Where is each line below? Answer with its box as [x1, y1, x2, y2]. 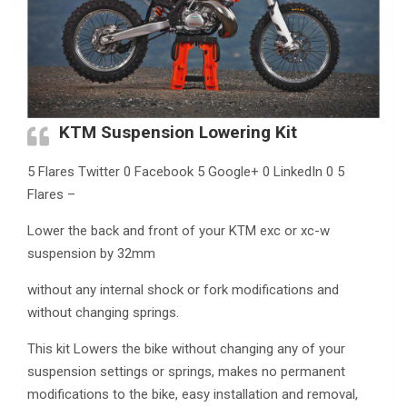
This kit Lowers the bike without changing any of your [27, 340, 345, 357]
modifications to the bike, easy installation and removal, [27, 385, 358, 402]
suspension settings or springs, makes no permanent [27, 362, 345, 380]
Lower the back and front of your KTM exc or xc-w [27, 222, 330, 239]
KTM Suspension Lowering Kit [59, 121, 297, 143]
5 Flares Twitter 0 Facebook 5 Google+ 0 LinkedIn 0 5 [27, 163, 344, 180]
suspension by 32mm [27, 244, 155, 262]
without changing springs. [27, 303, 179, 321]
